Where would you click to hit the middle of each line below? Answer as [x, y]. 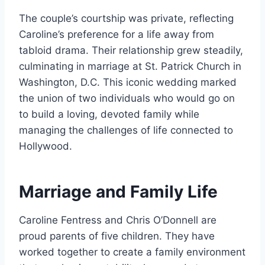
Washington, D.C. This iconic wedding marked [128, 83]
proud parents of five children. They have [117, 236]
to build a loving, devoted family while [109, 114]
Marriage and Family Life [118, 192]
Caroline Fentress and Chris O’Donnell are [118, 220]
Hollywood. [46, 146]
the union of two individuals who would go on [127, 98]
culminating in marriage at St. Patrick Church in [130, 67]
